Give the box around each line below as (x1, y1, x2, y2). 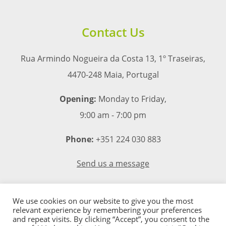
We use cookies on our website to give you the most (13, 196, 193, 206)
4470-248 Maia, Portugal (67, 69, 159, 80)
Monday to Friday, (96, 93, 166, 104)
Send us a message (77, 158, 149, 169)
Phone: (65, 134, 94, 145)
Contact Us (81, 24, 145, 41)
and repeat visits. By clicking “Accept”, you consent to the (13, 214, 209, 224)
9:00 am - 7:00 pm (80, 109, 146, 121)
